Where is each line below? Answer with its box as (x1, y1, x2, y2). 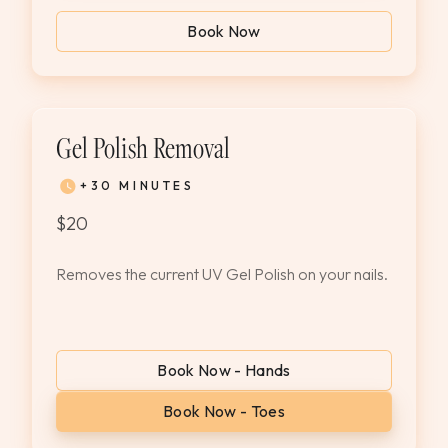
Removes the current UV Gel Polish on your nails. (56, 264, 388, 284)
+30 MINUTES (80, 178, 195, 193)
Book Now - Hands (157, 360, 291, 380)
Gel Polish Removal (56, 128, 230, 166)
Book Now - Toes (163, 401, 285, 421)
